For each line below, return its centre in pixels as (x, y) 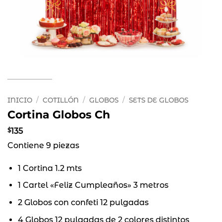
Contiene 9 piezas (43, 145)
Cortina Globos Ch (59, 114)
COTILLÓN (61, 100)
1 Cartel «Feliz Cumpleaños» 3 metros (93, 185)
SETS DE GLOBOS (159, 100)
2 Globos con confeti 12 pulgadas (83, 202)
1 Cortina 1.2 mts (50, 168)
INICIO (20, 100)
